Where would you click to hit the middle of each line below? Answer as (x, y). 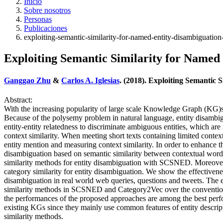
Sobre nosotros (47, 10)
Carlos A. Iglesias (90, 80)
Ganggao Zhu (27, 80)
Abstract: (18, 100)
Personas (38, 19)
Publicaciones (46, 28)
